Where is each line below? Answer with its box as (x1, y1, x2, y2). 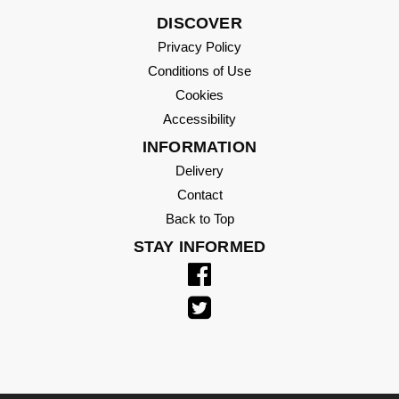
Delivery (175, 163, 224, 178)
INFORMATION (142, 138, 257, 156)
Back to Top (165, 211, 234, 226)
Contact (176, 187, 223, 202)
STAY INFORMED (133, 238, 266, 256)
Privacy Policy (158, 39, 241, 54)
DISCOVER (157, 14, 242, 32)
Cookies (175, 87, 224, 102)
